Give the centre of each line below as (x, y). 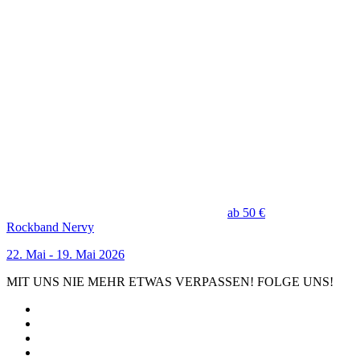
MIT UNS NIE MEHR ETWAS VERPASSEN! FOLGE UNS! (170, 282)
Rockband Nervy (50, 227)
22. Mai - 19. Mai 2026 (65, 255)
